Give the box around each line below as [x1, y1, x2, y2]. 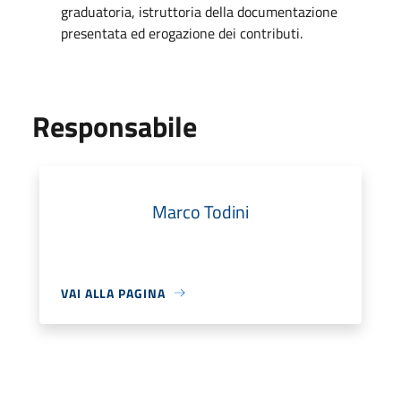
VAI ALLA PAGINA [61, 283, 166, 303]
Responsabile [32, 104, 197, 148]
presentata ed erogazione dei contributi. [61, 21, 303, 44]
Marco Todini [152, 197, 249, 226]
